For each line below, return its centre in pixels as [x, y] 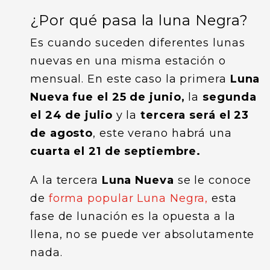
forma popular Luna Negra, [127, 198]
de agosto [62, 133]
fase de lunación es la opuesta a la [133, 216]
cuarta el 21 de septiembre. [116, 151]
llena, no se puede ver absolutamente [143, 234]
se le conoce [212, 180]
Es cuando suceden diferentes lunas [138, 43]
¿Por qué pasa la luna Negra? [140, 20]
